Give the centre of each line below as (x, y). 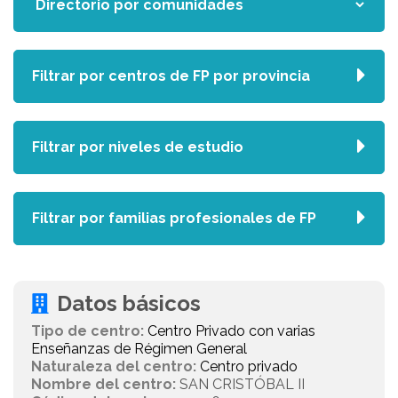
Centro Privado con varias (231, 331)
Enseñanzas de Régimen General (139, 349)
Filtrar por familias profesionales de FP (174, 218)
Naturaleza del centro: (114, 366)
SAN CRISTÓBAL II (240, 384)
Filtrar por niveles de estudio (138, 147)
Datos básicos (129, 303)
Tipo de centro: (88, 331)
